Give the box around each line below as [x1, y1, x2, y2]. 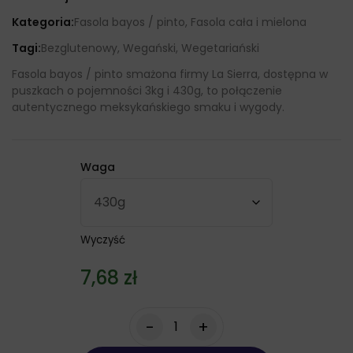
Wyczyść [80, 232, 125, 247]
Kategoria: [12, 13, 74, 30]
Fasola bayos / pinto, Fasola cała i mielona [74, 13, 307, 30]
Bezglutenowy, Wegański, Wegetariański [41, 39, 259, 56]
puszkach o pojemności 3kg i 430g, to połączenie [12, 82, 282, 98]
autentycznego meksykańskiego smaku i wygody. [12, 98, 284, 115]
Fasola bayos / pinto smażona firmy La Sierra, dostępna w [12, 65, 328, 82]
